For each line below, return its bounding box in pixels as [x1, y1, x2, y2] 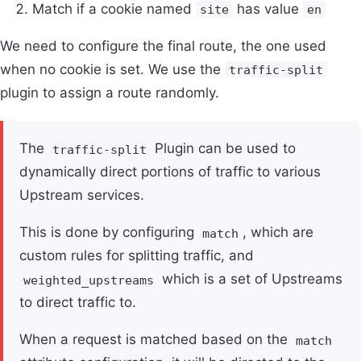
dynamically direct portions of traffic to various [19, 164, 321, 180]
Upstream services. [19, 187, 144, 204]
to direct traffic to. [19, 294, 136, 311]
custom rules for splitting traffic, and [19, 247, 254, 264]
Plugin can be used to [151, 140, 297, 157]
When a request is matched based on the [19, 331, 292, 348]
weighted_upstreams [23, 272, 155, 287]
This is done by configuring [19, 224, 198, 241]
